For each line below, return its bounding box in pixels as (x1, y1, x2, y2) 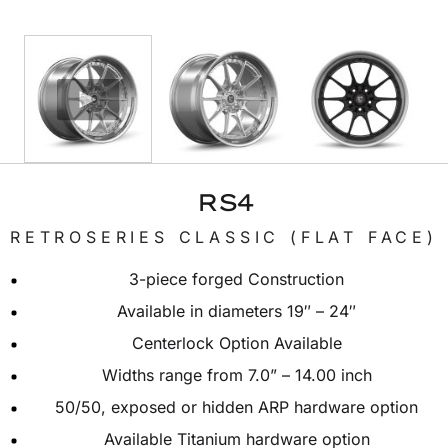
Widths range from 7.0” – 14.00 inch (101, 365, 377, 385)
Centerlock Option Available (131, 333, 347, 353)
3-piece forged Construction (129, 269, 349, 289)
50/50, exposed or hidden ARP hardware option (55, 397, 423, 417)
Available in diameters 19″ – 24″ (117, 301, 361, 321)
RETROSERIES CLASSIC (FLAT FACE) (10, 227, 438, 247)
